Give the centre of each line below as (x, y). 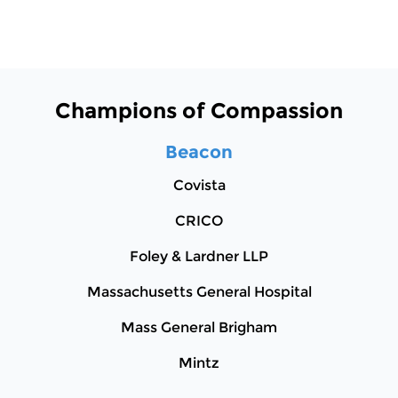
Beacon (199, 152)
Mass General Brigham (199, 328)
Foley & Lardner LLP (199, 257)
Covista (199, 186)
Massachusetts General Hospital (199, 292)
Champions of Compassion (199, 111)
